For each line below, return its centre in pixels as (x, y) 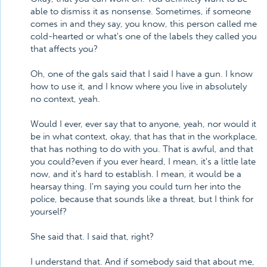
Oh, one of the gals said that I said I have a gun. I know (142, 74)
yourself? (49, 212)
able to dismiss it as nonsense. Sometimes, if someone (141, 11)
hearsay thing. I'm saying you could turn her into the (136, 187)
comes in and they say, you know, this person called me (144, 24)
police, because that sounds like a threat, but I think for (142, 199)
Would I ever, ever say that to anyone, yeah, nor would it (143, 124)
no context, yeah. (65, 99)
